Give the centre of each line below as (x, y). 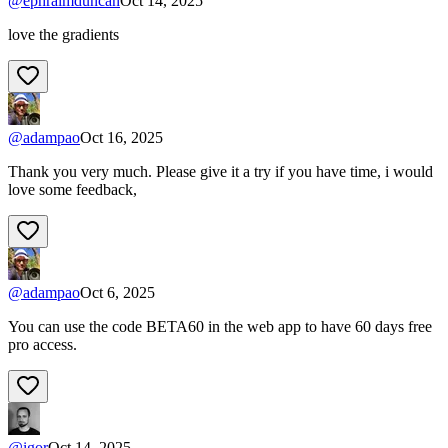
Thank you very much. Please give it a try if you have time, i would (220, 171)
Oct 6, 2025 (117, 292)
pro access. (42, 344)
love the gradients (63, 34)
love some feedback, (72, 189)
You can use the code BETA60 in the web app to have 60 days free (220, 326)
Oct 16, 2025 (121, 137)
